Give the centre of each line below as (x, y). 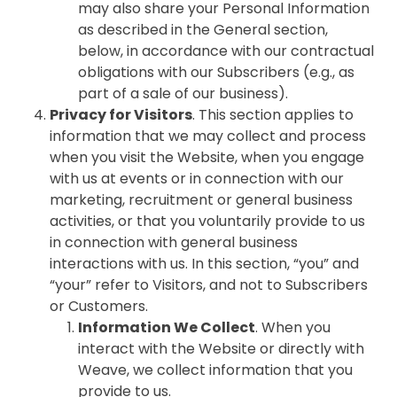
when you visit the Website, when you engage (207, 157)
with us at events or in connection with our (197, 179)
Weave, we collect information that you (215, 370)
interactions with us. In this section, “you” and (204, 264)
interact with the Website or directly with (221, 349)
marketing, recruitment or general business (201, 200)
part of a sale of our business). (185, 93)
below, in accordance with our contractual (226, 51)
